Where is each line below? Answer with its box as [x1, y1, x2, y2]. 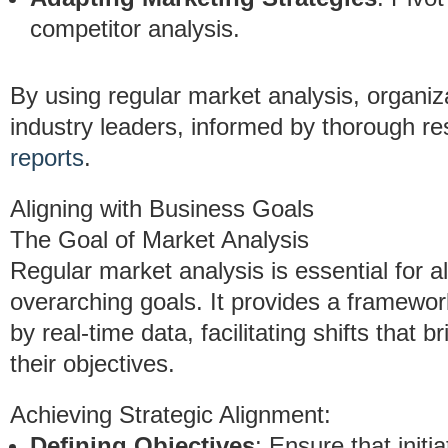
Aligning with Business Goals [10, 195, 314, 222]
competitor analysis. [30, 15, 240, 42]
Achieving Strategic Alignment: [10, 401, 331, 428]
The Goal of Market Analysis [10, 226, 309, 253]
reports [10, 144, 84, 171]
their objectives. [10, 350, 175, 377]
